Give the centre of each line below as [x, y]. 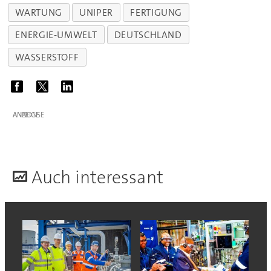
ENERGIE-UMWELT [56, 34]
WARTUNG [39, 12]
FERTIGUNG [156, 12]
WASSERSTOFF [47, 57]
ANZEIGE [26, 115]
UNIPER [96, 12]
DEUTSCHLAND [148, 34]
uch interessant [103, 177]
